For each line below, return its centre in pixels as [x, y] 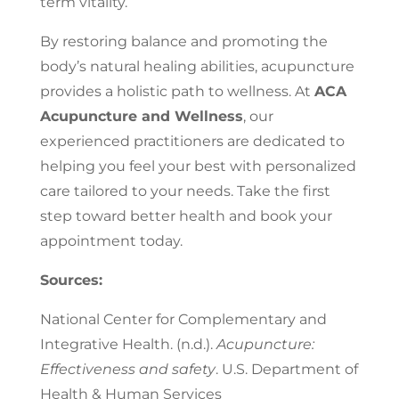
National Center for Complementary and [183, 319]
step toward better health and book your [186, 216]
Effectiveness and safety [127, 369]
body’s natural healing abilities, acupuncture [197, 66]
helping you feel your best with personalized [198, 166]
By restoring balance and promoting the [183, 41]
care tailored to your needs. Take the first [185, 191]
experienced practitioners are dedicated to [192, 141]
